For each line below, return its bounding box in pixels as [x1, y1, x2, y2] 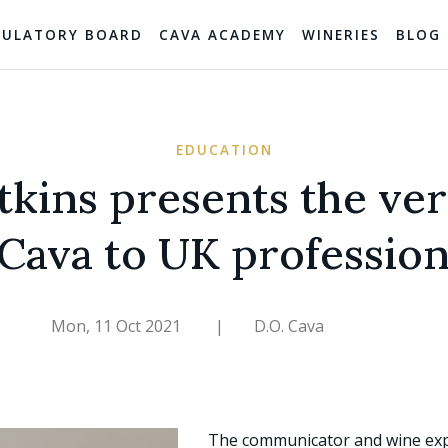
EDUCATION [175, 141, 273, 160]
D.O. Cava [254, 315, 324, 338]
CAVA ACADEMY [159, 25, 286, 44]
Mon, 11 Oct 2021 [51, 315, 185, 338]
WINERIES [302, 25, 380, 44]
